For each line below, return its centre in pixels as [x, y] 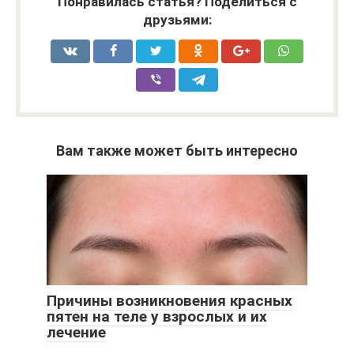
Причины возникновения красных [169, 300]
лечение [76, 332]
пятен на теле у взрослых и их [157, 316]
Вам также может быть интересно [177, 150]
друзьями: [177, 19]
